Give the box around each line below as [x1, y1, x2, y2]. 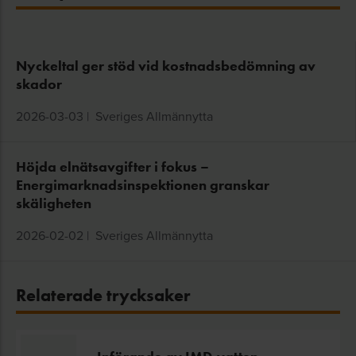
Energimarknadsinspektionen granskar [16, 176, 269, 194]
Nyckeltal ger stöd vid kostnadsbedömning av [16, 57, 315, 75]
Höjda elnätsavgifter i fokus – [16, 158, 209, 176]
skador [16, 75, 62, 93]
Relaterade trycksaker [16, 284, 190, 306]
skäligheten [16, 195, 91, 212]
